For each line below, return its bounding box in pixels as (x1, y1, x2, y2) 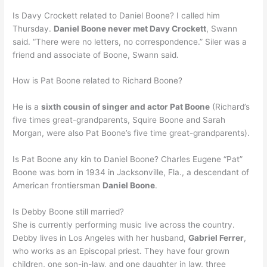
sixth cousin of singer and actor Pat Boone (41, 102, 210, 112)
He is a (13, 102, 42, 112)
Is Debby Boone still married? (13, 207, 125, 217)
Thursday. (13, 23, 54, 33)
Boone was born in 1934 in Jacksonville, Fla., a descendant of (13, 167, 250, 178)
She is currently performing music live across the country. (13, 220, 235, 230)
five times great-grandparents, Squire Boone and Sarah (13, 115, 226, 125)
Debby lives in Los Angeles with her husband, (13, 233, 189, 243)
